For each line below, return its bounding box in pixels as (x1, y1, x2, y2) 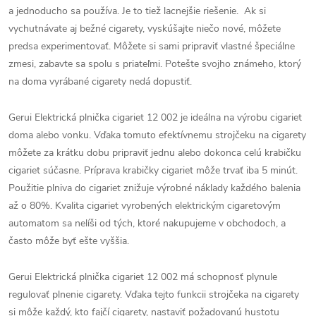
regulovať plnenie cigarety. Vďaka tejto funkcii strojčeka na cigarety (8, 288, 299, 301)
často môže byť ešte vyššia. (8, 234, 129, 248)
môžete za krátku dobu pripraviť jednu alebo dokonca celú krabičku (8, 146, 301, 159)
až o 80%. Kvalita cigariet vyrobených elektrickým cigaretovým (8, 199, 281, 212)
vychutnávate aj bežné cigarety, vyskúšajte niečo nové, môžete (8, 22, 281, 35)
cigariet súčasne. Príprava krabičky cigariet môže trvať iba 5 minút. (8, 164, 298, 177)
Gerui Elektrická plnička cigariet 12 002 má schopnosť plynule (8, 270, 277, 284)
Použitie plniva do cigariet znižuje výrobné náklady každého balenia (8, 181, 300, 195)
